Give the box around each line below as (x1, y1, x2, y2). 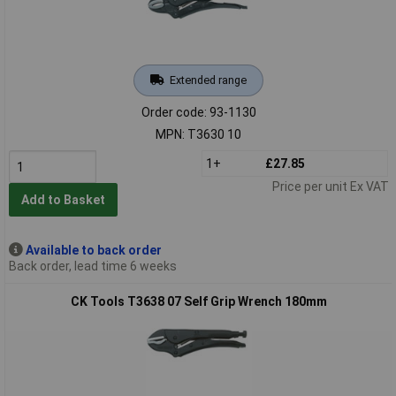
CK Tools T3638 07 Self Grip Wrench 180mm (70, 293, 327, 308)
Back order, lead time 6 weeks (8, 258, 177, 273)
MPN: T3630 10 (156, 126, 241, 141)
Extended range (169, 72, 247, 87)
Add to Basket (20, 193, 105, 208)
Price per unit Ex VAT (271, 179, 389, 194)
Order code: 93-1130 (141, 104, 256, 119)
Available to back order (25, 242, 162, 257)
